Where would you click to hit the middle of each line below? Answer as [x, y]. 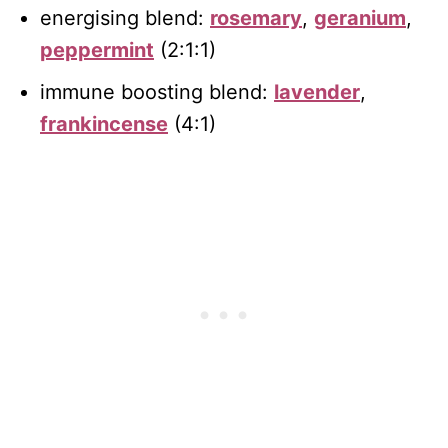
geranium [360, 18]
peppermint [97, 50]
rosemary [256, 18]
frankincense [104, 124]
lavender [317, 92]
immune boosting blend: [157, 92]
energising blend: [125, 18]
